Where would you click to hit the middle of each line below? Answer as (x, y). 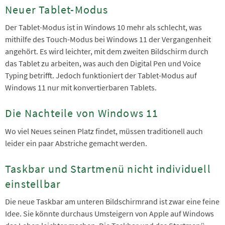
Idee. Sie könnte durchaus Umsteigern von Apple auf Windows (109, 214)
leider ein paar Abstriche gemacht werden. (77, 143)
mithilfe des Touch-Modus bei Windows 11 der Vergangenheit (108, 39)
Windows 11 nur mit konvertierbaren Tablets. (82, 88)
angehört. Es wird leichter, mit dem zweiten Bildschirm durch (107, 51)
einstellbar (33, 184)
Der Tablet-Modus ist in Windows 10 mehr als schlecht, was (103, 27)
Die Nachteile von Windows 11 (82, 113)
